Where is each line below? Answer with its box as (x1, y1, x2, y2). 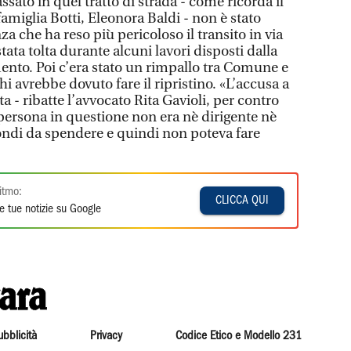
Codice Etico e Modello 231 (175, 330, 302, 342)
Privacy (89, 330, 122, 342)
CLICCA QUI (215, 194, 270, 206)
